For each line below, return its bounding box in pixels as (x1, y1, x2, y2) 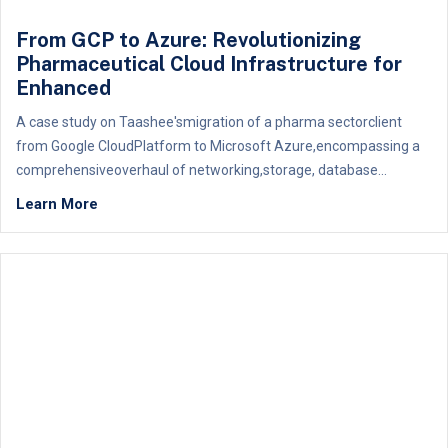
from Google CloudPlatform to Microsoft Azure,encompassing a (16, 138, 420, 154)
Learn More (16, 195, 98, 213)
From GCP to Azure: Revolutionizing (16, 28, 361, 52)
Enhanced (16, 76, 111, 100)
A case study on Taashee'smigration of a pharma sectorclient (16, 114, 402, 130)
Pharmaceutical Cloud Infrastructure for (16, 52, 402, 76)
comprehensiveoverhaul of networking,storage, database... (16, 162, 387, 178)
